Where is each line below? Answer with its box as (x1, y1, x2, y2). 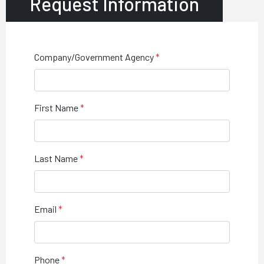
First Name (34, 102, 78, 113)
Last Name (34, 153, 78, 164)
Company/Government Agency (34, 51, 154, 62)
